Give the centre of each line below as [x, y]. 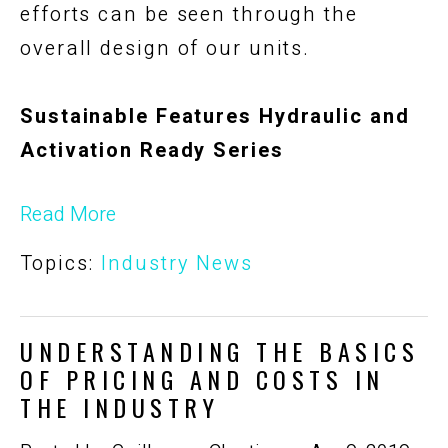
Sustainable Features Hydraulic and [215, 116]
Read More [68, 214]
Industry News [177, 263]
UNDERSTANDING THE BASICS [219, 350]
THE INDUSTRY [119, 406]
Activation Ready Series [152, 150]
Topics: [61, 263]
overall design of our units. [165, 48]
